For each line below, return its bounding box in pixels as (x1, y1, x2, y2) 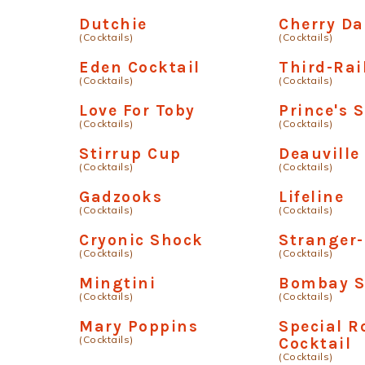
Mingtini (79, 274, 156, 292)
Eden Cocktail (79, 58, 200, 77)
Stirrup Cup (79, 144, 182, 163)
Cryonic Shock (79, 231, 204, 249)
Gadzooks (79, 187, 162, 206)
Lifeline (279, 187, 345, 206)
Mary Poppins (79, 317, 198, 336)
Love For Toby (79, 101, 196, 120)
